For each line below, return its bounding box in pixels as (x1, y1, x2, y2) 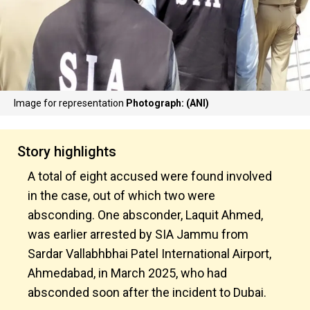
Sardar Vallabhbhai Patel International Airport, (28, 246, 271, 261)
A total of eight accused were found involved (28, 169, 272, 183)
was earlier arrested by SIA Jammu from (28, 227, 248, 241)
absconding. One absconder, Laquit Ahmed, (28, 208, 263, 222)
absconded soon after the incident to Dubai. (28, 285, 266, 300)
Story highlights (17, 143, 116, 160)
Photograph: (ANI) (126, 98, 209, 109)
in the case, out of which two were (28, 188, 215, 203)
